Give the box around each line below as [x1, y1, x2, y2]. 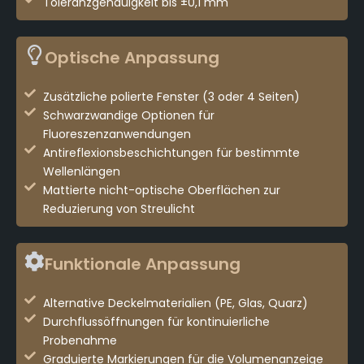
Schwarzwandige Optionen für [42, 106, 214, 123]
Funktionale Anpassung [45, 252, 240, 275]
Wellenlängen [42, 162, 120, 180]
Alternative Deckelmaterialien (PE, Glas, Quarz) [42, 294, 308, 311]
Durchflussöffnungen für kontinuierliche [42, 313, 270, 330]
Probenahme [42, 331, 117, 349]
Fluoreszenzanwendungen [42, 125, 191, 142]
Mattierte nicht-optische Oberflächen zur [42, 181, 280, 198]
